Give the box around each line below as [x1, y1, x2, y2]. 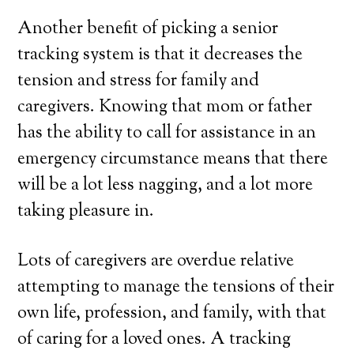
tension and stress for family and [17, 69, 260, 94]
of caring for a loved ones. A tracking [17, 327, 292, 352]
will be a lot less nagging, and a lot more [17, 173, 314, 198]
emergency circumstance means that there [17, 147, 329, 172]
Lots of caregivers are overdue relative [17, 249, 295, 274]
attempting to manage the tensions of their [17, 275, 335, 300]
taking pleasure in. [17, 199, 155, 224]
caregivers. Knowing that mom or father [17, 95, 313, 120]
